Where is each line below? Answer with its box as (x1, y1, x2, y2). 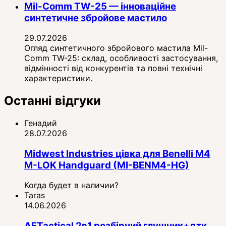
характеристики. (24, 73, 92, 84)
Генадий (24, 118, 57, 129)
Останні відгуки (4, 93, 101, 108)
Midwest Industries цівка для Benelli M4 (24, 147, 210, 159)
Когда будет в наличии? (24, 180, 119, 191)
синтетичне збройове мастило (24, 12, 167, 24)
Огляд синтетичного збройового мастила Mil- (24, 43, 208, 53)
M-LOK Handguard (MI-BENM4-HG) (24, 159, 189, 171)
